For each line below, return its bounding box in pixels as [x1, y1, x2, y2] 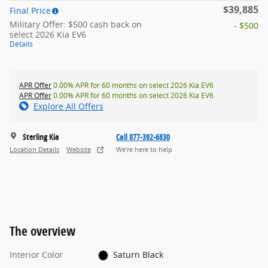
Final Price [10, 4, 51, 16]
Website [66, 145, 91, 154]
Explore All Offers [33, 100, 103, 112]
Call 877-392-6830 [116, 130, 170, 142]
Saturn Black [113, 248, 164, 260]
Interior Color [10, 248, 63, 260]
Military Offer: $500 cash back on [10, 18, 142, 30]
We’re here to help [116, 145, 172, 154]
